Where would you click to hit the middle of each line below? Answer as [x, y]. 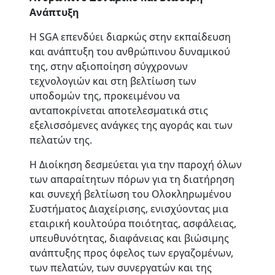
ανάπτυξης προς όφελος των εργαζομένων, [131, 253]
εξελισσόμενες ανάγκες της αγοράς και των [131, 125]
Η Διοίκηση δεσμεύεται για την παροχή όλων [136, 165]
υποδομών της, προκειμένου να [105, 96]
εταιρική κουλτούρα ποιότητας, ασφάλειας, [133, 223]
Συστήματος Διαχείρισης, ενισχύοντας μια [129, 209]
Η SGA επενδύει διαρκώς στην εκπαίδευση [130, 37]
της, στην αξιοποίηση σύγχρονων [109, 66]
